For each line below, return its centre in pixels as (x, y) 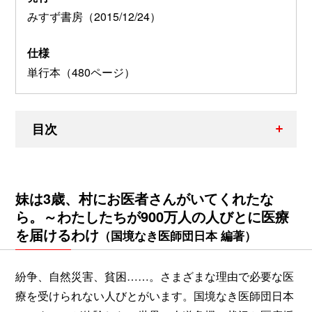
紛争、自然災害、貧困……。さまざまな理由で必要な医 (155, 276)
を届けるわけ (57, 234)
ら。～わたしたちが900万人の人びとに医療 (152, 216)
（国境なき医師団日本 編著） (178, 235)
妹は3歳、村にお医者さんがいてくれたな (145, 198)
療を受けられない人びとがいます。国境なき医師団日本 (155, 295)
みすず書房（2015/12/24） (94, 16)
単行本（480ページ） (81, 72)
